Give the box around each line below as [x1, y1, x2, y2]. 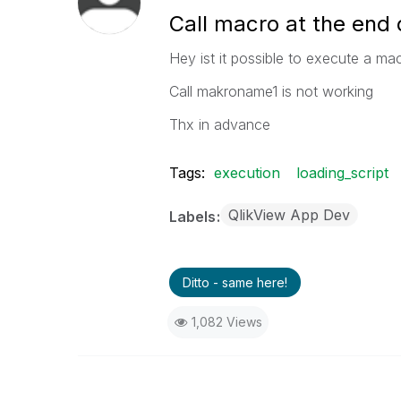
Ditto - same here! [182, 275, 287, 290]
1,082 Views [191, 314, 262, 329]
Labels [168, 208, 219, 226]
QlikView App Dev [227, 206, 350, 224]
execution [213, 164, 280, 182]
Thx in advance [168, 115, 270, 133]
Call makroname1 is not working [168, 82, 373, 100]
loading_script [295, 164, 388, 182]
